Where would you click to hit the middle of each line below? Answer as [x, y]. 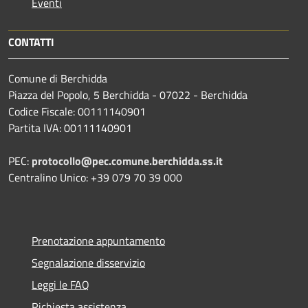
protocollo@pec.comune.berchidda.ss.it [127, 161]
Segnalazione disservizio [88, 262]
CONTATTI [31, 42]
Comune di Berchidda [58, 78]
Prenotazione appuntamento [98, 240]
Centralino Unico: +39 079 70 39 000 [95, 177]
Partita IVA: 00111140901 [70, 128]
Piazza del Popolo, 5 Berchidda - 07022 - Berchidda [128, 95]
